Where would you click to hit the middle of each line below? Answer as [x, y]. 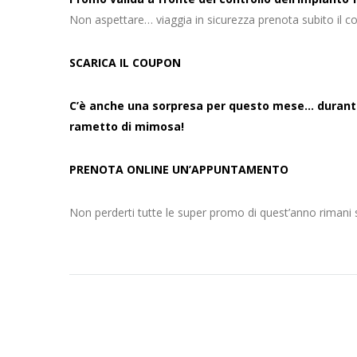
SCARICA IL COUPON [125, 63]
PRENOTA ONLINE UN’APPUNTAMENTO [179, 169]
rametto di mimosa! [127, 126]
